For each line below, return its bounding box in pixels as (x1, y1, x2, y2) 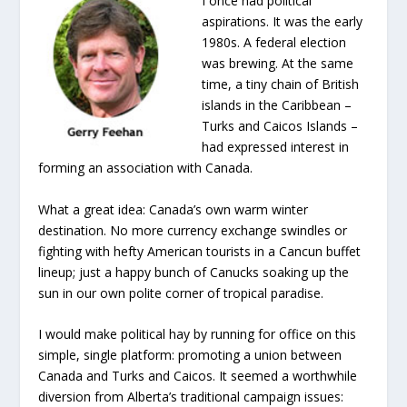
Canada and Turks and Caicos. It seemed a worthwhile (38, 367, 358, 385)
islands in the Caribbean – (202, 96, 352, 114)
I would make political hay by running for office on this (38, 325, 357, 343)
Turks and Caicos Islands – (202, 117, 359, 135)
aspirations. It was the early (202, 13, 363, 31)
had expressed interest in (202, 138, 350, 156)
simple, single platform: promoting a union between (38, 346, 342, 364)
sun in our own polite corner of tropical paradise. (38, 283, 324, 302)
